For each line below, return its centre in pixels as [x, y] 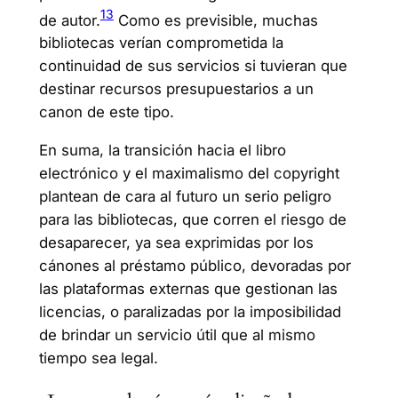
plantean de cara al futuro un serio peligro [185, 197]
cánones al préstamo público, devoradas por [195, 266]
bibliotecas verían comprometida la [161, 43]
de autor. [69, 20]
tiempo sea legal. [98, 358]
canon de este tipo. [106, 112]
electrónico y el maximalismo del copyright [189, 174]
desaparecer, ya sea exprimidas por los [176, 243]
